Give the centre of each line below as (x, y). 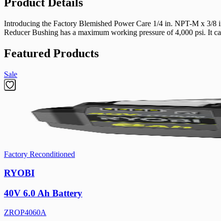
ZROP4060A (25, 212)
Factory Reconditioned (39, 154)
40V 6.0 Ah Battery (43, 193)
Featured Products (51, 53)
